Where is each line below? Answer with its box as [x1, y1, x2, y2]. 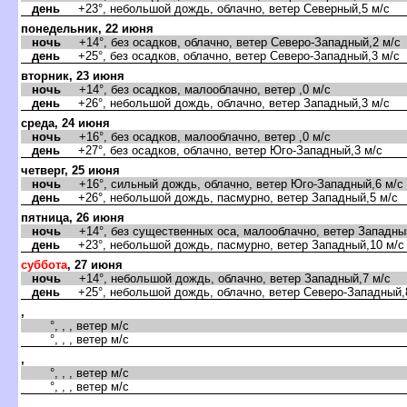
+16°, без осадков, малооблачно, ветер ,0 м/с [61, 129, 331, 144]
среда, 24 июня [21, 115, 110, 130]
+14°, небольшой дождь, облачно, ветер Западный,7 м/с [61, 271, 391, 285]
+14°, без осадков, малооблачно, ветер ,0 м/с [61, 82, 331, 96]
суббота [21, 257, 67, 272]
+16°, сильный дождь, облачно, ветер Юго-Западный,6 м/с [61, 176, 403, 191]
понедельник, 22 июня [21, 21, 154, 35]
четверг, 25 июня [21, 163, 120, 177]
